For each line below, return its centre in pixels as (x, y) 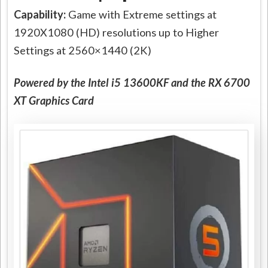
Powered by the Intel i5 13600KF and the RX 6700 (132, 82)
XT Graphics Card (54, 100)
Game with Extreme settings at (143, 14)
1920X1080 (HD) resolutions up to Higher (117, 32)
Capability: (41, 14)
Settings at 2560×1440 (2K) (83, 50)
